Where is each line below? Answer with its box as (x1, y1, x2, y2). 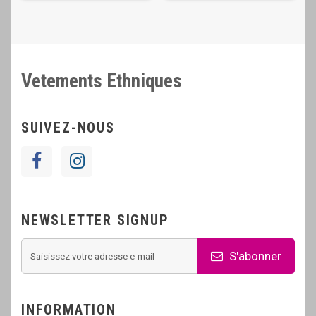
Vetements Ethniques (21, 70, 182, 92)
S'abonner (226, 248, 281, 263)
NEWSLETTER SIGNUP (21, 212, 169, 229)
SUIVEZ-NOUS (21, 119, 115, 136)
